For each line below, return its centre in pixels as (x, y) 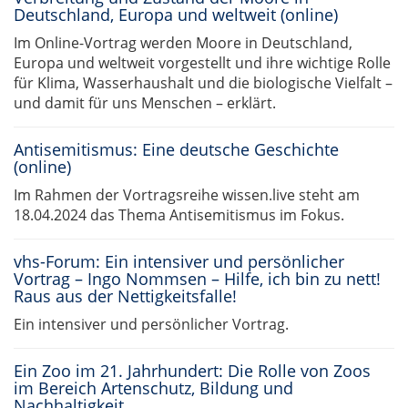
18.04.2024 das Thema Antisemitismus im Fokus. (179, 215)
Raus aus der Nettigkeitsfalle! (125, 296)
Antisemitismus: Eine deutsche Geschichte (176, 149)
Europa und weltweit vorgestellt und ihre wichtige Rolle (202, 63)
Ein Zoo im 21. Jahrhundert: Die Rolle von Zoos (192, 371)
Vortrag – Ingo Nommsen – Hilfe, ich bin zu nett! (197, 279)
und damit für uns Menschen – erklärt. (145, 103)
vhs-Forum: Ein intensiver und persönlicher (179, 261)
